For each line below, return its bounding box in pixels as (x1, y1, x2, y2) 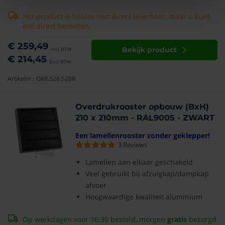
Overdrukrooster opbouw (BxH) (75, 102, 209, 111)
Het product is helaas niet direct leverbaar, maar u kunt (23, 12, 210, 21)
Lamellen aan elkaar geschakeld (85, 157, 193, 167)
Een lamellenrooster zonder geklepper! (75, 131, 210, 140)
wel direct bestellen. (23, 21, 91, 31)
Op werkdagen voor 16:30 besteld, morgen (23, 214, 167, 224)
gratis (167, 214, 187, 224)
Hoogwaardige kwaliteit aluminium (85, 192, 203, 201)
